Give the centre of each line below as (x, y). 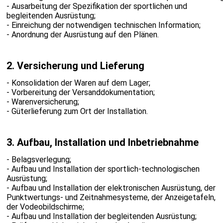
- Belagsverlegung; (39, 160)
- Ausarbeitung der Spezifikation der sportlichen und (97, 6)
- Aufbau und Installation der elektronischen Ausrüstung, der (111, 188)
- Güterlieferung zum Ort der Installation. (77, 111)
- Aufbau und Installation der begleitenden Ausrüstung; (101, 217)
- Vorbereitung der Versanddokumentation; (80, 93)
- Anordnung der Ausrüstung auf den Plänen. (82, 35)
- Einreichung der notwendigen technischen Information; (103, 25)
